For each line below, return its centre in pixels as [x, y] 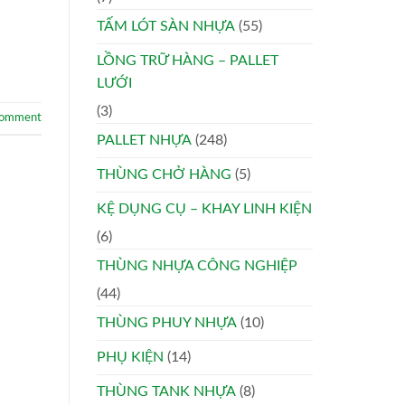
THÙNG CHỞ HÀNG [164, 175]
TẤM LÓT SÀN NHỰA [166, 27]
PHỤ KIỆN [130, 358]
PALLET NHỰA [144, 141]
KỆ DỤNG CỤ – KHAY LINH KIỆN [204, 209]
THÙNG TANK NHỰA [166, 392]
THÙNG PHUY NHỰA [167, 323]
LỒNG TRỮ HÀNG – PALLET [188, 61]
